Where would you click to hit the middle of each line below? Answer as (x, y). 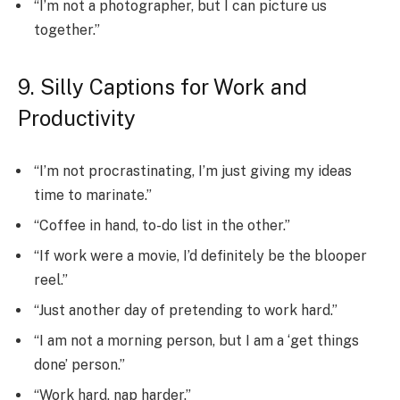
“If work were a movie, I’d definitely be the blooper (200, 256)
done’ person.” (79, 365)
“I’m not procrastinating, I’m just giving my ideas (193, 171)
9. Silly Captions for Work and (162, 86)
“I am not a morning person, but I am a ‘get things (196, 341)
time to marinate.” (93, 196)
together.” (67, 30)
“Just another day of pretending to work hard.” (186, 311)
